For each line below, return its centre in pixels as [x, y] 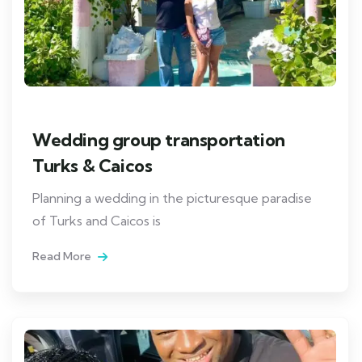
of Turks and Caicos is [97, 221]
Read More [63, 257]
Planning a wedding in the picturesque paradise [172, 198]
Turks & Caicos [93, 166]
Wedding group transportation [159, 140]
